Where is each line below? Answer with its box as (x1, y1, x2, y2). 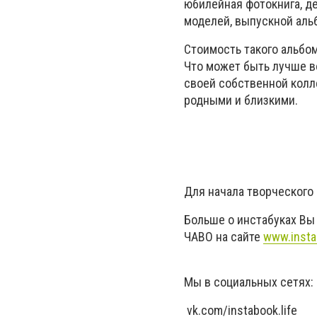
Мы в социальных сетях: (184, 275, 313, 290)
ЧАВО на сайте (184, 229, 263, 244)
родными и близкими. (184, 93, 298, 108)
